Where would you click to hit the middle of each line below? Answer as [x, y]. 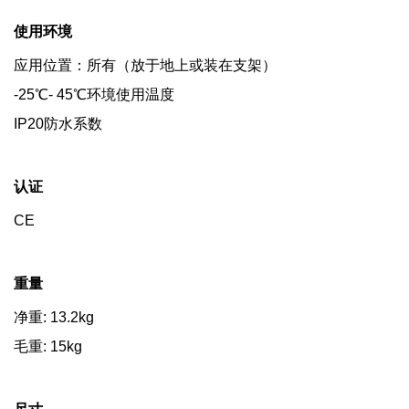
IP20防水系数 [58, 123]
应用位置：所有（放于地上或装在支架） [145, 65]
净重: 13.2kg [54, 317]
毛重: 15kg [48, 346]
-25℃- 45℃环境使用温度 [94, 94]
